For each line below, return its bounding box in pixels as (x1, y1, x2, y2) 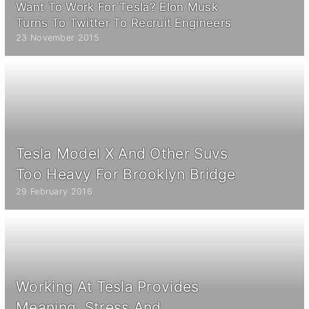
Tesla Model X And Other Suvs (16, 144, 228, 162)
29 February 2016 (16, 186, 92, 197)
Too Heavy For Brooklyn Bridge (16, 165, 236, 183)
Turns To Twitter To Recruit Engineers (16, 15, 232, 30)
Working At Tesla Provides (16, 277, 199, 295)
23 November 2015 (16, 32, 99, 43)
